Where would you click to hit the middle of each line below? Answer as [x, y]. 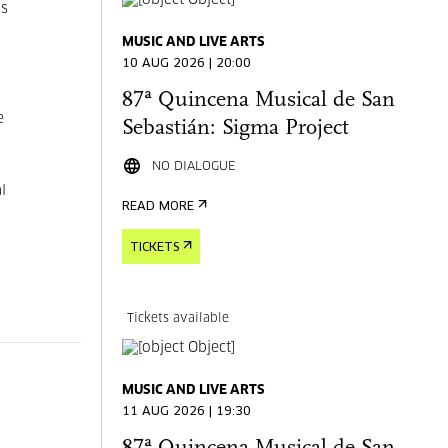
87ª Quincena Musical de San [259, 100]
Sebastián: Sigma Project [236, 128]
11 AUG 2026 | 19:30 [187, 412]
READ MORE [158, 207]
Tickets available [178, 319]
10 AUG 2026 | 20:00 [187, 64]
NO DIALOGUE [194, 166]
